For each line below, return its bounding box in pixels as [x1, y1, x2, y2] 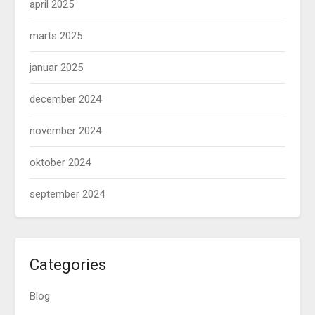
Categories [30, 255, 107, 274]
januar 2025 [30, 60, 84, 74]
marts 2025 [30, 29, 83, 42]
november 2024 [30, 124, 102, 137]
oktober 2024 [30, 155, 91, 169]
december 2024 [30, 92, 102, 105]
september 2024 [30, 187, 105, 200]
